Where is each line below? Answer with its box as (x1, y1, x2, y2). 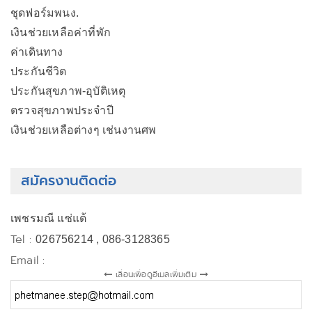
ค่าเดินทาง (10, 46, 63, 58)
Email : (10, 252, 45, 268)
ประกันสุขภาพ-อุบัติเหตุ (10, 85, 126, 97)
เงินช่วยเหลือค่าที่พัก (10, 26, 111, 38)
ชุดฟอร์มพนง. (10, 7, 79, 19)
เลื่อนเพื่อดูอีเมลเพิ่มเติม (112, 268, 200, 280)
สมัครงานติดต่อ (21, 171, 116, 191)
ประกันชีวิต (10, 65, 67, 77)
